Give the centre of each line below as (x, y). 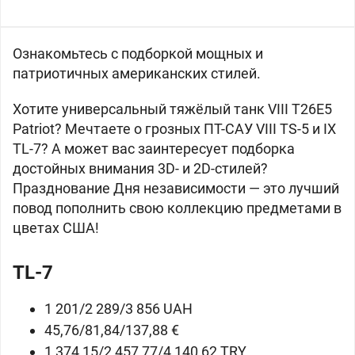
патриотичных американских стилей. (137, 73)
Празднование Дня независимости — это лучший (176, 188)
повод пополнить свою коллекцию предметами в (177, 208)
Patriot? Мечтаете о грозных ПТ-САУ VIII (146, 129)
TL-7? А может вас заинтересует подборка (154, 149)
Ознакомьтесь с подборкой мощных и (138, 53)
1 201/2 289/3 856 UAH (118, 309)
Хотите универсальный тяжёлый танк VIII (152, 109)
